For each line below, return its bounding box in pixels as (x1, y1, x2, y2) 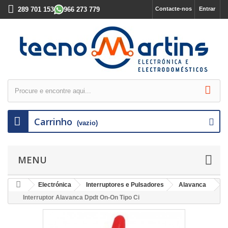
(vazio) (77, 119, 98, 127)
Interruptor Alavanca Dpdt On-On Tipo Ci (23, 194, 139, 201)
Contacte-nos (155, 6, 192, 12)
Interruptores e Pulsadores (86, 181, 164, 188)
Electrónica (38, 181, 71, 188)
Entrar (199, 6, 215, 12)
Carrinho (34, 116, 72, 128)
